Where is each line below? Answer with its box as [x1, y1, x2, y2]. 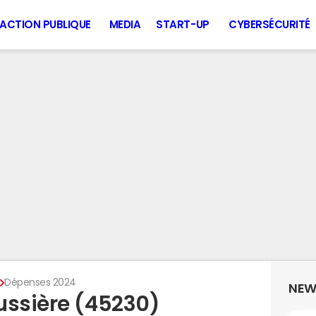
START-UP [156, 19, 209, 30]
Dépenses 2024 [4, 277, 76, 287]
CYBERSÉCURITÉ [229, 19, 310, 30]
